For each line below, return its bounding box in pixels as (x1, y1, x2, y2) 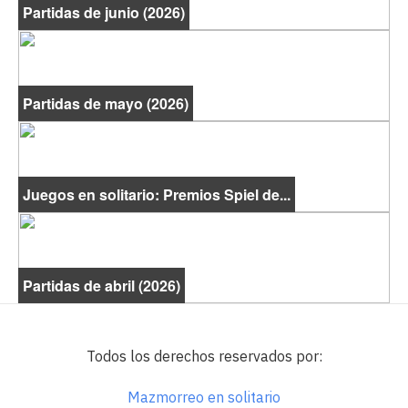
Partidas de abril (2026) (23, 275, 180, 297)
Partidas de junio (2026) (23, 2, 185, 24)
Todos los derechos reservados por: (86, 347, 322, 366)
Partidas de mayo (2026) (23, 93, 189, 115)
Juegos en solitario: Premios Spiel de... (23, 184, 291, 206)
